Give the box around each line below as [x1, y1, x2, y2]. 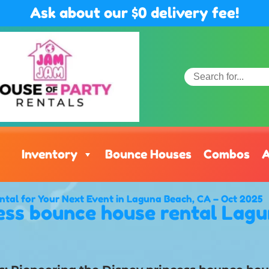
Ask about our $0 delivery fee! [30, 4, 239, 22]
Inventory [22, 147, 78, 162]
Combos [204, 147, 250, 162]
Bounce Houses [105, 147, 192, 162]
